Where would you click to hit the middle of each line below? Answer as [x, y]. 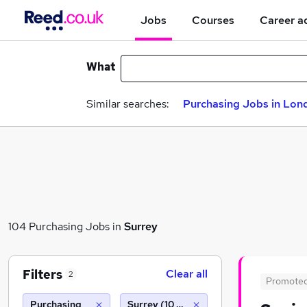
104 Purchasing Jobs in [66, 226]
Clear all [187, 274]
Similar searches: [128, 104]
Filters [42, 274]
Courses [213, 20]
